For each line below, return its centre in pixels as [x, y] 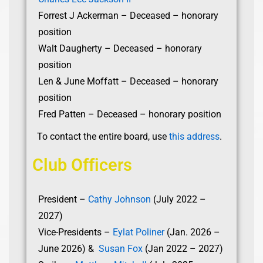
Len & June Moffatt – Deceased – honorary [128, 81]
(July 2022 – [178, 199]
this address [194, 136]
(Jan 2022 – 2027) [183, 249]
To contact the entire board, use [103, 136]
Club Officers [82, 165]
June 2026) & [68, 249]
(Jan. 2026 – [192, 232]
